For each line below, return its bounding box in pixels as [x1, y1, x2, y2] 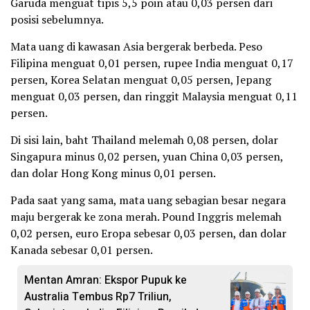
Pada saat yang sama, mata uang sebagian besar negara [10, 192, 286, 208]
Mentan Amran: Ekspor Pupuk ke [24, 272, 187, 289]
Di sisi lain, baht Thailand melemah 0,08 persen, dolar [10, 132, 278, 147]
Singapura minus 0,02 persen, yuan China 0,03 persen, [10, 149, 283, 164]
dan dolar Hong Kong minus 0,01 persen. [10, 165, 216, 181]
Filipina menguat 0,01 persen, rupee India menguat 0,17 [10, 55, 293, 71]
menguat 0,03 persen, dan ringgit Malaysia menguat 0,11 [10, 89, 298, 104]
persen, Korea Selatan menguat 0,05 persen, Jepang [10, 72, 271, 87]
